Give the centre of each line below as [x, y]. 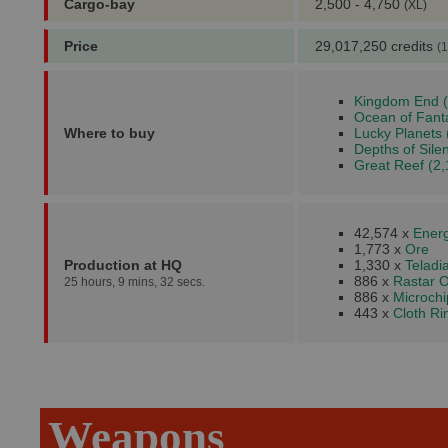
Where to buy [109, 133]
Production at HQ [123, 265]
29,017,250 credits [376, 46]
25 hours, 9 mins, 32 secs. [134, 282]
